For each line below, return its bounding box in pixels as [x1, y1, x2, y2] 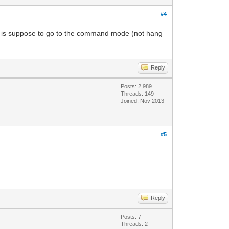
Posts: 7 [121, 213, 142, 220]
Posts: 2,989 [121, 83, 152, 89]
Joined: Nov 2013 [121, 97, 165, 104]
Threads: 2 [121, 220, 148, 227]
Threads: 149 [121, 90, 154, 97]
